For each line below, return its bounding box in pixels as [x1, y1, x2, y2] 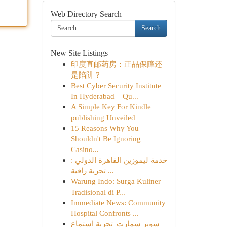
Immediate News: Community [70, 198, 166, 207]
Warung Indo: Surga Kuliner [70, 177, 161, 185]
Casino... [70, 145, 99, 154]
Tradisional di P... [70, 187, 125, 196]
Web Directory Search [50, 10, 122, 18]
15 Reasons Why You [70, 124, 139, 132]
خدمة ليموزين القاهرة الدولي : [70, 156, 167, 164]
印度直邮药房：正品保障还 [70, 60, 162, 68]
